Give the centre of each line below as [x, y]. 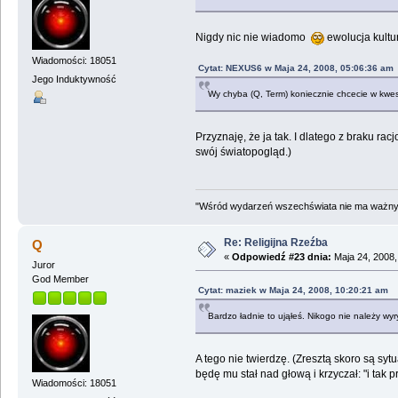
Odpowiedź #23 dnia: [281, 256]
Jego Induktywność [74, 80]
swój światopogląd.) [243, 151]
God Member [60, 279]
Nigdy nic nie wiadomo [253, 37]
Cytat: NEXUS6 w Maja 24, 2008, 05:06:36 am [295, 68]
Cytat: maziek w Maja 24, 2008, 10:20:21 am [293, 290]
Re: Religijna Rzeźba [275, 242]
